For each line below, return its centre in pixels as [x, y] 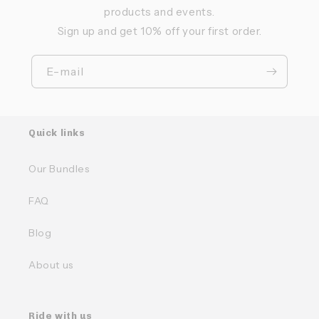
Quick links [57, 132]
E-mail [65, 71]
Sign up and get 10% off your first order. [159, 31]
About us [51, 265]
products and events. [159, 11]
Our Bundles [59, 168]
